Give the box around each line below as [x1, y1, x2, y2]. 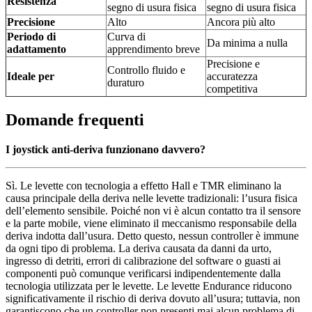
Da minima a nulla [207, 36, 288, 49]
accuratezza [207, 70, 258, 82]
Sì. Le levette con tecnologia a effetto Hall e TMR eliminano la [6, 179, 281, 192]
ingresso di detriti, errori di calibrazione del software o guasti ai [6, 254, 281, 267]
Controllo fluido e [107, 63, 185, 76]
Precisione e [207, 57, 260, 70]
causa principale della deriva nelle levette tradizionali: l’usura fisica [6, 192, 297, 204]
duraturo [107, 76, 144, 88]
